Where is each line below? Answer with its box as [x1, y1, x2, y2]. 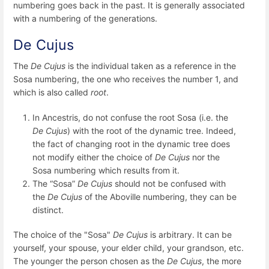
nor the [190, 151, 220, 162]
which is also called [13, 87, 91, 98]
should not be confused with [112, 178, 226, 189]
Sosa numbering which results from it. [32, 165, 180, 175]
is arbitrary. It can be [148, 229, 232, 240]
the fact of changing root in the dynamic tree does [32, 138, 230, 149]
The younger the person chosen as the [13, 255, 167, 266]
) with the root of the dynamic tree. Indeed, [67, 125, 236, 136]
